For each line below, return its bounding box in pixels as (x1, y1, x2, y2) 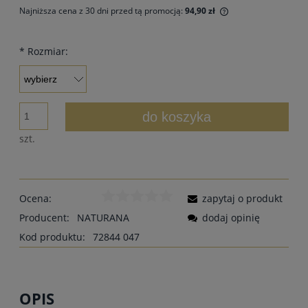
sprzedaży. (234, 58, 277, 71)
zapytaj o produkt (202, 192, 283, 206)
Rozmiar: (25, 45, 68, 58)
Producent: (19, 211, 72, 225)
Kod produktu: (19, 230, 85, 244)
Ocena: (19, 192, 52, 206)
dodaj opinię (202, 211, 260, 225)
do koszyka (142, 109, 212, 124)
